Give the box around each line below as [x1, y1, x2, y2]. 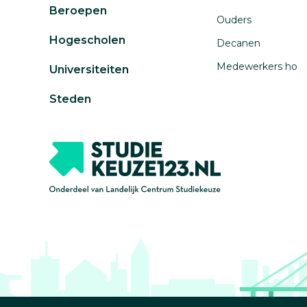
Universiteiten [49, 62, 129, 76]
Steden [49, 92, 91, 106]
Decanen [217, 36, 260, 49]
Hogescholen [49, 33, 125, 47]
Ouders [217, 13, 251, 26]
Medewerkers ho [217, 60, 297, 73]
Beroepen [49, 3, 107, 17]
